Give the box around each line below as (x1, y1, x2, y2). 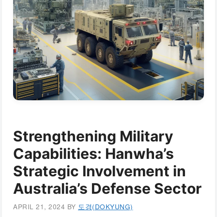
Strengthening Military (13, 127, 173, 145)
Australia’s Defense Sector (13, 180, 201, 197)
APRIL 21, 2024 (13, 201, 65, 211)
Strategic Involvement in (13, 162, 186, 180)
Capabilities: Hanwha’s (13, 145, 174, 162)
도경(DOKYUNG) (78, 201, 133, 211)
